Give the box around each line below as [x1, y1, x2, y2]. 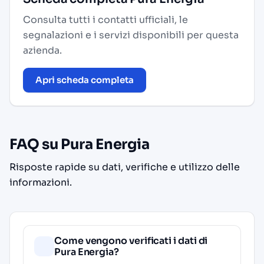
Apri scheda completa [35, 74, 134, 85]
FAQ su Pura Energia [9, 136, 150, 153]
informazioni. [9, 176, 72, 189]
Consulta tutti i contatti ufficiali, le [23, 14, 188, 26]
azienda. [23, 44, 62, 57]
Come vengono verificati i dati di [54, 235, 208, 247]
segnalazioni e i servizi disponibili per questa [23, 29, 239, 41]
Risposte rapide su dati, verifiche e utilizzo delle [9, 161, 240, 173]
